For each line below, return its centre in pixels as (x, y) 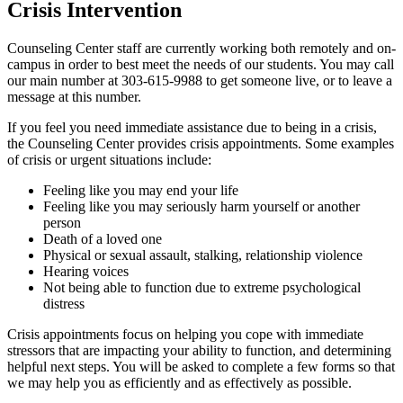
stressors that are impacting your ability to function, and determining (199, 350)
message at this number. (74, 96)
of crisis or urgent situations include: (109, 159)
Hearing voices (86, 271)
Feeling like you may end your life (141, 190)
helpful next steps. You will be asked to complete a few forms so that (201, 366)
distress (64, 303)
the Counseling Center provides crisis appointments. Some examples (201, 143)
